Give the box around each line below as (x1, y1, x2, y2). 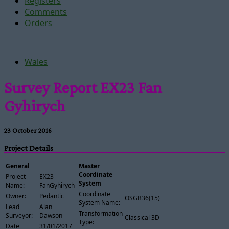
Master (78, 161, 100, 170)
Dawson (39, 211, 62, 220)
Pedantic (39, 191, 64, 200)
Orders (25, 17, 52, 29)
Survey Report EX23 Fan (4, 78, 162, 97)
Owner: (6, 191, 26, 200)
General (6, 161, 30, 170)
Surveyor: (6, 211, 33, 220)
